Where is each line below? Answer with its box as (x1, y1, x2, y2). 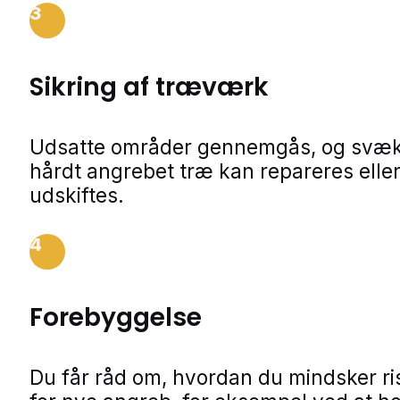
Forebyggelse (29, 300, 202, 336)
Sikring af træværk (29, 69, 269, 104)
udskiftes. (29, 182, 124, 207)
